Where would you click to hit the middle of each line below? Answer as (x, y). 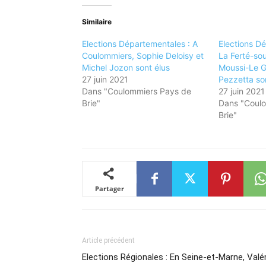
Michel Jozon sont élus (126, 67)
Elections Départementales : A (140, 44)
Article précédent (108, 240)
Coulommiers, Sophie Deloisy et (143, 56)
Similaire (97, 22)
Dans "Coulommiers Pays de (137, 91)
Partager (109, 189)
